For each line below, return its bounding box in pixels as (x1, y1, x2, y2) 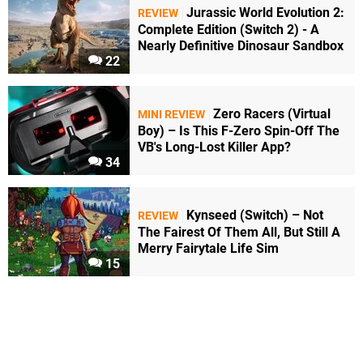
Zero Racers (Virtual (213, 106, 331, 122)
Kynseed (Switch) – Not (186, 207, 323, 224)
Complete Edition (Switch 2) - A (138, 22, 319, 38)
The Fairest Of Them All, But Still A (138, 224, 340, 241)
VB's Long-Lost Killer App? (138, 139, 291, 156)
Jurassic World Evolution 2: (186, 5, 344, 21)
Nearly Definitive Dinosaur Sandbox (138, 38, 344, 54)
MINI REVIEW (138, 108, 205, 122)
